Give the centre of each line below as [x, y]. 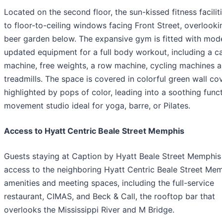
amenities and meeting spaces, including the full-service [109, 183]
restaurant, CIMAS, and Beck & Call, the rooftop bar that [110, 196]
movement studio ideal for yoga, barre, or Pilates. [97, 105]
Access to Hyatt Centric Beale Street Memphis [94, 131]
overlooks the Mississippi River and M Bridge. [89, 209]
